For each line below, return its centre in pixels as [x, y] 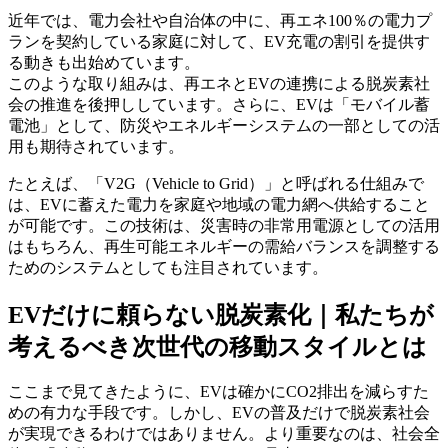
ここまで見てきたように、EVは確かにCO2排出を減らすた [218, 392]
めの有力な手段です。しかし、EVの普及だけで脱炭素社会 [219, 413]
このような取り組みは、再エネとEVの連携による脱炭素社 [219, 83]
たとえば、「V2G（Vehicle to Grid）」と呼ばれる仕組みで [216, 183]
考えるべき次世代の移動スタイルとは [217, 346]
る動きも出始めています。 [104, 62]
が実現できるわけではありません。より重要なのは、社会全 [224, 434]
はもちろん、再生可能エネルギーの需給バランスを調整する [224, 246]
